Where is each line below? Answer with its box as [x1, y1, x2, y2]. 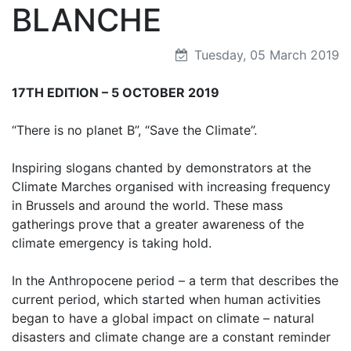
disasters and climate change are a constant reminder [12, 328, 331, 345]
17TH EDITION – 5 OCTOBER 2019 [12, 84, 219, 100]
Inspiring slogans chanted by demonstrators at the [12, 159, 311, 175]
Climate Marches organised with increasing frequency [12, 178, 331, 194]
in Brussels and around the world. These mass [12, 197, 283, 213]
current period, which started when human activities [12, 291, 320, 307]
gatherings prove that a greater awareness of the [12, 215, 304, 232]
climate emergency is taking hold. [12, 234, 212, 251]
